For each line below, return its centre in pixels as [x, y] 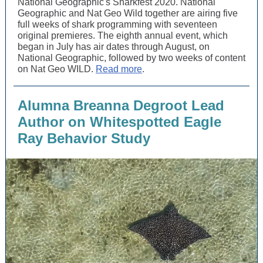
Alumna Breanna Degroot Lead [121, 105]
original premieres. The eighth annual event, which [123, 36]
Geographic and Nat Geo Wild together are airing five [128, 13]
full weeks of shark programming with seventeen [117, 24]
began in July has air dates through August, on [114, 47]
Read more [119, 69]
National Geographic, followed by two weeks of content [131, 58]
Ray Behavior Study [84, 138]
